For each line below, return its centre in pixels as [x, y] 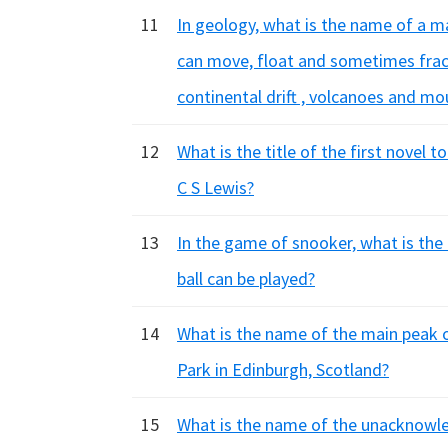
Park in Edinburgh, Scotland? [283, 369]
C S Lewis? [215, 187]
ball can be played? [246, 278]
